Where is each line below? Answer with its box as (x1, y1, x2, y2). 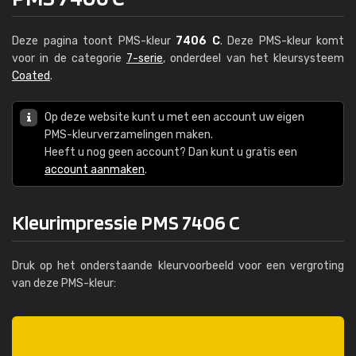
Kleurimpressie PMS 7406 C (12, 210, 240, 234)
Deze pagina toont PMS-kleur (12, 34, 176, 48)
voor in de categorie (12, 52, 126, 65)
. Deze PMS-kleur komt (219, 34, 344, 48)
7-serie (126, 52, 163, 65)
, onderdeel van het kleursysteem (163, 52, 344, 65)
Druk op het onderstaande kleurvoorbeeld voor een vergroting (12, 259, 344, 273)
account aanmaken (44, 163, 145, 176)
